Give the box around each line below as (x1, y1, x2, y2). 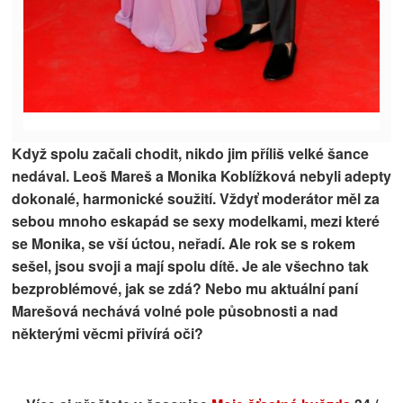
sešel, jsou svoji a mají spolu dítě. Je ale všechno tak (12, 255, 369, 276)
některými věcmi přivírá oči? (12, 322, 203, 344)
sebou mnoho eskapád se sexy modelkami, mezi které (12, 210, 380, 231)
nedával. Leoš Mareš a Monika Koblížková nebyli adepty (12, 165, 391, 186)
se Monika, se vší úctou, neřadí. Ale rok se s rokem (12, 232, 355, 254)
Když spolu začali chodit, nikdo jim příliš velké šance (12, 142, 369, 164)
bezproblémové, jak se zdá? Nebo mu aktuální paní (12, 277, 358, 299)
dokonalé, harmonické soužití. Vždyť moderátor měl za (12, 187, 380, 209)
